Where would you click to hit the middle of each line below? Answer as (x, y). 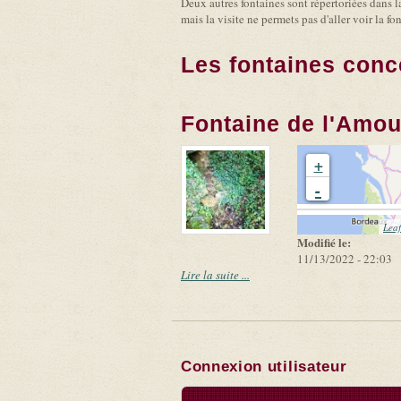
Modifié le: (326, 243)
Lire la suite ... (215, 275)
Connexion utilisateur (264, 367)
